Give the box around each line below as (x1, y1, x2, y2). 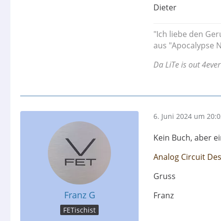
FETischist (63, 205, 96, 215)
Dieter (153, 2, 177, 13)
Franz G (64, 188, 95, 201)
